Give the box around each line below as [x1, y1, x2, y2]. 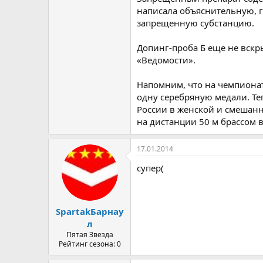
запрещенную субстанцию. [137, 17, 254, 29]
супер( [137, 162, 164, 174]
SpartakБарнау [55, 205, 124, 217]
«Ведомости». [137, 54, 195, 66]
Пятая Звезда [66, 229, 113, 240]
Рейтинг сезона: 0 [58, 238, 121, 249]
